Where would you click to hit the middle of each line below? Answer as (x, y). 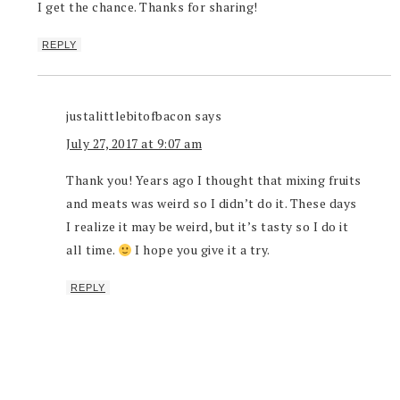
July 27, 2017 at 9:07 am (134, 144)
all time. (92, 250)
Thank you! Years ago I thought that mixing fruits (214, 180)
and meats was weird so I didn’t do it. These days (212, 204)
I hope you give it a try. (201, 250)
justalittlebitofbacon (129, 116)
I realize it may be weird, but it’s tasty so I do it (207, 227)
